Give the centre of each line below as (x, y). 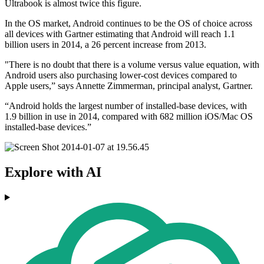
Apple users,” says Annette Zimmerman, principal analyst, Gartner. (129, 86)
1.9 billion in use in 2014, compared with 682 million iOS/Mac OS (129, 117)
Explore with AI (53, 172)
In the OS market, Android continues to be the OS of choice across (128, 24)
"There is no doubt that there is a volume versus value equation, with (132, 65)
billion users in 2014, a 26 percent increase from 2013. (105, 45)
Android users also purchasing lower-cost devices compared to (121, 75)
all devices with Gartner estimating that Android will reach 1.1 (120, 34)
